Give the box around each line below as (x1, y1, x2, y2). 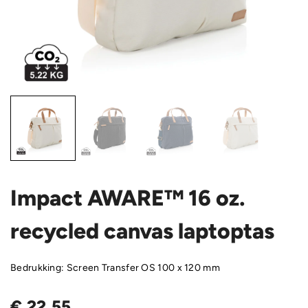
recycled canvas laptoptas (10, 218, 274, 244)
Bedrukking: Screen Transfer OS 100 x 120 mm (10, 262, 220, 274)
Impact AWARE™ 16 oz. (10, 185, 245, 211)
